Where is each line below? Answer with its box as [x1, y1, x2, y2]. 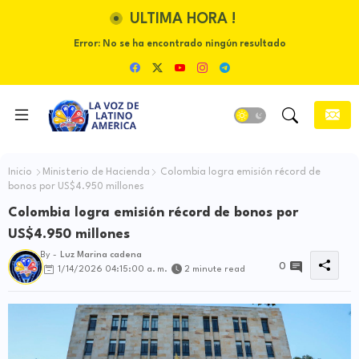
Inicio [8, 167, 32, 177]
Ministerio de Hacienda [42, 167, 150, 177]
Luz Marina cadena [60, 251, 142, 260]
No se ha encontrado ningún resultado [99, 39, 286, 49]
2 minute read [184, 265, 245, 274]
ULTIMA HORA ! [129, 12, 236, 26]
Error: [73, 39, 100, 49]
